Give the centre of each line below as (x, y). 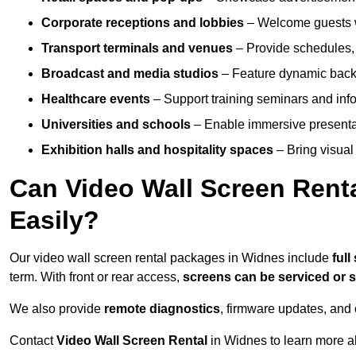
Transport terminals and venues (137, 48)
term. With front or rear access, (96, 277)
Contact (33, 341)
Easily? (54, 221)
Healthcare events (96, 99)
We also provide (57, 309)
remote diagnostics (162, 309)
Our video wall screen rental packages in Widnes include (171, 258)
